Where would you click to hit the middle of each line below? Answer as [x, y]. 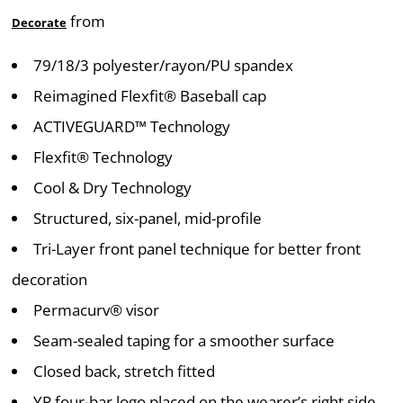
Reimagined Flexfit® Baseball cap [150, 96]
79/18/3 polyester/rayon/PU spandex [163, 65]
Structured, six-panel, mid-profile [148, 218]
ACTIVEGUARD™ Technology [132, 126]
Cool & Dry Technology [112, 188]
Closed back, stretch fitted [124, 371]
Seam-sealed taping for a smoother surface [184, 340]
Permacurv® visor [96, 310]
